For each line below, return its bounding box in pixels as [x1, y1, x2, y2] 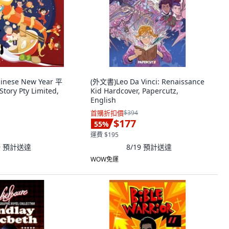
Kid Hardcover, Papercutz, [90, 86, 178, 96]
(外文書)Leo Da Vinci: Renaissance [90, 77, 204, 86]
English [90, 95, 116, 105]
